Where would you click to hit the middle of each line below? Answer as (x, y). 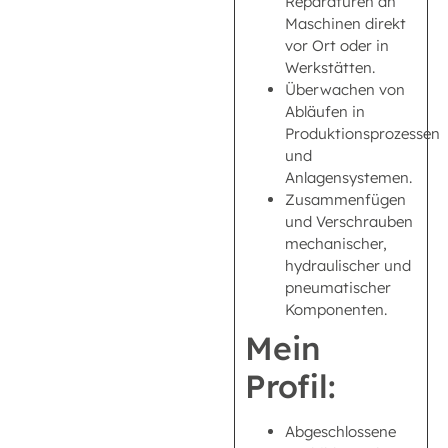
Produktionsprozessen (362, 134)
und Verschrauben (349, 222)
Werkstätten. (330, 68)
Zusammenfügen (345, 200)
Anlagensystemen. (348, 178)
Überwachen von (345, 90)
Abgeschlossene (340, 432)
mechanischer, (336, 244)
